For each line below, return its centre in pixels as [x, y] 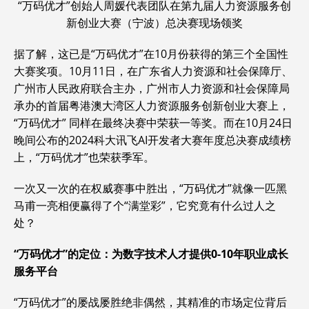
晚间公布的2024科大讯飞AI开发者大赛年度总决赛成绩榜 [152, 140]
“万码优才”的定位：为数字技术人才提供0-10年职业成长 [151, 254]
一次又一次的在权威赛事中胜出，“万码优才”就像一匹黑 [150, 189]
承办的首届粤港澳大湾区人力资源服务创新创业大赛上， [152, 106]
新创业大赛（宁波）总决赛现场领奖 [154, 23]
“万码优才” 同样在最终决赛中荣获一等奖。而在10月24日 [153, 123]
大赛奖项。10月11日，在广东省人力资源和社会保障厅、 [153, 71]
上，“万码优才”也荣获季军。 [84, 158]
